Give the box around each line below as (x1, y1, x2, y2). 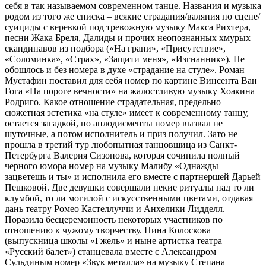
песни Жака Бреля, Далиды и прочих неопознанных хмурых (5, 32, 251, 43)
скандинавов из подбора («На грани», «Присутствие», (5, 43, 226, 53)
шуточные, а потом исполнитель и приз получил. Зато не (5, 128, 237, 139)
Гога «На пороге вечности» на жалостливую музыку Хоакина (5, 85, 255, 96)
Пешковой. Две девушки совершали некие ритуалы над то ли (5, 182, 254, 192)
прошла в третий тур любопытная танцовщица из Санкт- (5, 139, 237, 150)
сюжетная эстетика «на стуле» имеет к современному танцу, (5, 107, 249, 118)
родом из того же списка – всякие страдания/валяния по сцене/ (5, 11, 260, 21)
